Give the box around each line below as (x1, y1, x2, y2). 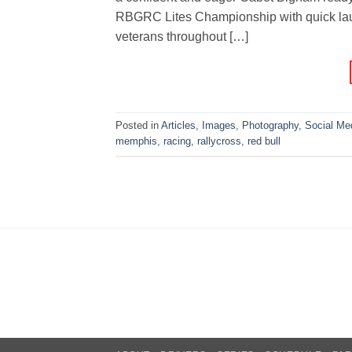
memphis (115, 135, 157, 148)
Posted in (115, 119, 161, 132)
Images (202, 119, 236, 132)
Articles (161, 119, 196, 132)
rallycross (197, 135, 241, 148)
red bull (247, 135, 280, 148)
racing (163, 135, 191, 148)
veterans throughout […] (115, 30, 248, 44)
